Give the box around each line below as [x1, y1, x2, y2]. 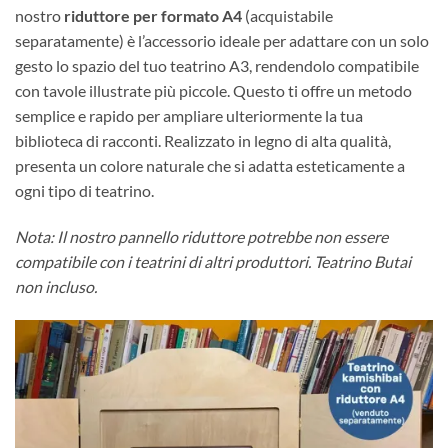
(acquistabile [242, 6, 333, 26]
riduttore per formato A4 [64, 6, 242, 26]
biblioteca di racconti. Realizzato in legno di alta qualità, [15, 131, 391, 151]
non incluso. [15, 277, 97, 297]
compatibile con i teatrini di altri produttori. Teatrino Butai [15, 252, 411, 272]
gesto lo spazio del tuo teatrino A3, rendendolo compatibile [15, 56, 419, 76]
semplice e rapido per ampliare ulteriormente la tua [15, 106, 363, 126]
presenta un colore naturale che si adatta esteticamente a [15, 156, 405, 176]
